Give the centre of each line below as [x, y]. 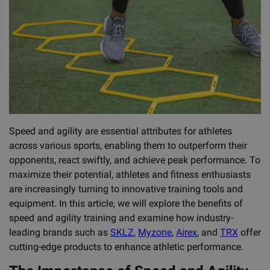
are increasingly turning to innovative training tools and [126, 189]
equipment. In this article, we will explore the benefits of [126, 203]
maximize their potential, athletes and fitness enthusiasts [130, 174]
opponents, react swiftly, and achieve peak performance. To [135, 160]
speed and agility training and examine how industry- [121, 218]
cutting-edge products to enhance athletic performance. [126, 246]
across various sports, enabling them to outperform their [128, 145]
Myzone [155, 232]
